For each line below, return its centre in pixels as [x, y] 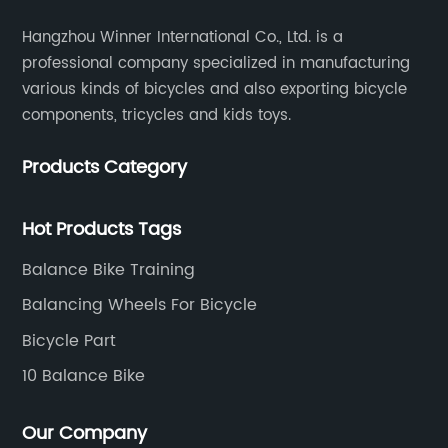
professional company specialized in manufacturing [216, 63]
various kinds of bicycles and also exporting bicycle [215, 89]
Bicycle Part [69, 340]
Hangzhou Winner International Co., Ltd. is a [183, 37]
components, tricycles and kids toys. [157, 115]
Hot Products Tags [102, 229]
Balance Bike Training [109, 269]
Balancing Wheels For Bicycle [140, 305]
